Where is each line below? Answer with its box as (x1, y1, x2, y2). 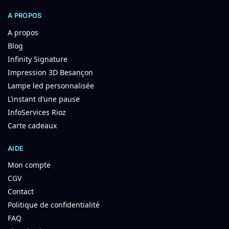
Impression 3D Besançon (8, 67, 93, 77)
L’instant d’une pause (8, 94, 80, 104)
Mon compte (8, 160, 51, 170)
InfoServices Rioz (8, 107, 66, 117)
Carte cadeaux (8, 120, 57, 130)
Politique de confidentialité (8, 200, 100, 210)
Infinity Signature (8, 54, 67, 64)
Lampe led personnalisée (8, 80, 94, 90)
